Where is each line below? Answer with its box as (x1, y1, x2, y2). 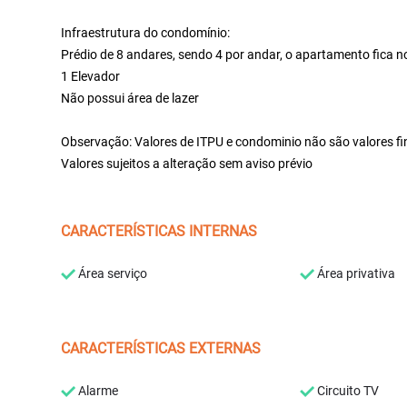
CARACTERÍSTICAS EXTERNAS (61, 340, 262, 357)
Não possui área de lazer (61, 91, 200, 105)
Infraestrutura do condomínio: (61, 25, 231, 40)
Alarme (75, 383, 119, 398)
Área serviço (75, 266, 148, 281)
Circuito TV (314, 383, 379, 398)
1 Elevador (61, 69, 121, 84)
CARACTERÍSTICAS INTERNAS (61, 223, 258, 240)
